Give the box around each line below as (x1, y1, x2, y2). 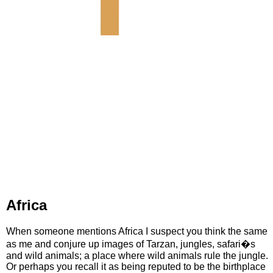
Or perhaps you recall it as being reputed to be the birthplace (6, 261, 266, 272)
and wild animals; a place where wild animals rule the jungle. (6, 250, 268, 261)
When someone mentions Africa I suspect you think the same (6, 225, 268, 236)
